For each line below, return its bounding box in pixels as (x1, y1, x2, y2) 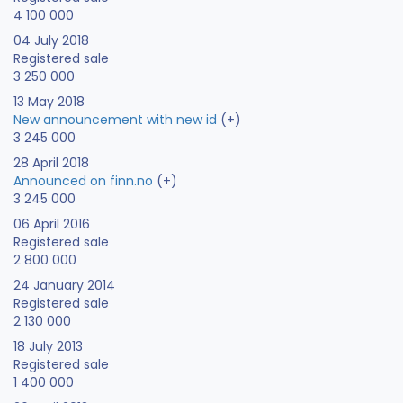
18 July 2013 (13, 337, 83, 356)
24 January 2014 (13, 276, 115, 295)
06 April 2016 (13, 215, 90, 234)
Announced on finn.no (13, 172, 153, 191)
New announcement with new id (13, 111, 217, 130)
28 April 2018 (13, 154, 89, 173)
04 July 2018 (13, 31, 89, 50)
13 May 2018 (13, 93, 85, 112)
